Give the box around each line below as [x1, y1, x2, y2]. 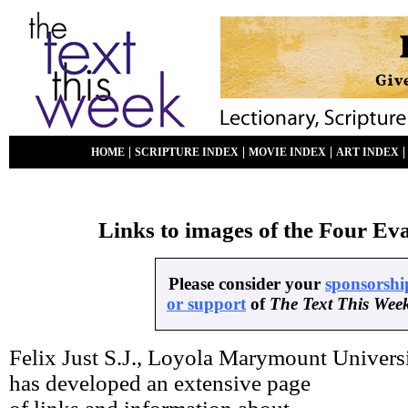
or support [167, 294, 246, 313]
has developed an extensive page [9, 371, 311, 395]
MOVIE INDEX [249, 147, 326, 158]
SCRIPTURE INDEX [135, 147, 239, 158]
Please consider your [168, 274, 325, 293]
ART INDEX [336, 147, 399, 158]
